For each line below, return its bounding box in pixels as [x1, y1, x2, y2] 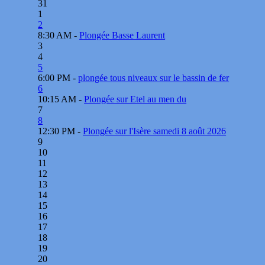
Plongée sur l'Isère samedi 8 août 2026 [83, 125, 227, 136]
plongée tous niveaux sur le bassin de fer [78, 72, 230, 83]
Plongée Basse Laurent [79, 30, 166, 40]
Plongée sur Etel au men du [84, 93, 187, 104]
